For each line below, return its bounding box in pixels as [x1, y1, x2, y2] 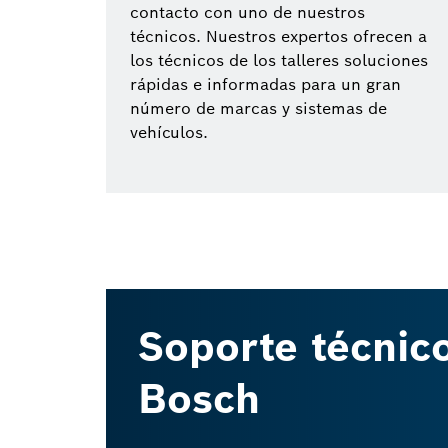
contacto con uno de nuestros [130, 2, 365, 23]
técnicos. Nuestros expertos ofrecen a [130, 26, 427, 47]
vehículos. [130, 122, 208, 143]
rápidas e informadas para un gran [130, 74, 401, 95]
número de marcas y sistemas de [130, 98, 387, 119]
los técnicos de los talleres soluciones [130, 50, 428, 71]
